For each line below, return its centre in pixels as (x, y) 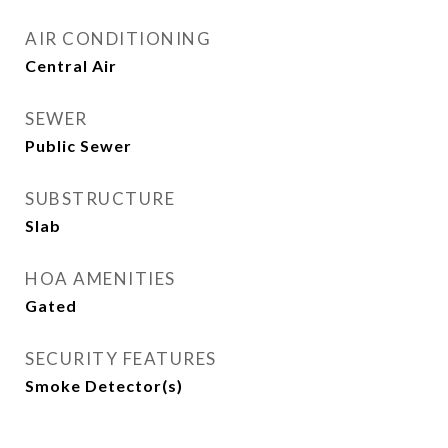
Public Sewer (78, 145)
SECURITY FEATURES (121, 358)
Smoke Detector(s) (104, 385)
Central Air (71, 65)
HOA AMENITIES (100, 278)
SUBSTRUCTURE (100, 198)
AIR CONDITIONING (118, 38)
